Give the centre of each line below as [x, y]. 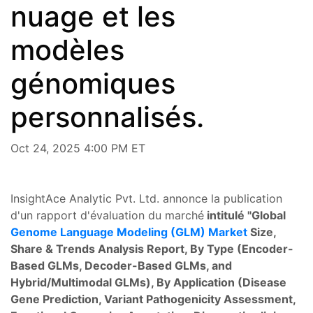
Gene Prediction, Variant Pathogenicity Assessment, [153, 299]
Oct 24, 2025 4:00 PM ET [78, 148]
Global [269, 215]
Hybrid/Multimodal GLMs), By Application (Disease [148, 282]
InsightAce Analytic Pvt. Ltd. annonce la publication [146, 198]
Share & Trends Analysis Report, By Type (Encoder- [152, 248]
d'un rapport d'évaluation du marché [107, 215]
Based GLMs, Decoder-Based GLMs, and [121, 265]
